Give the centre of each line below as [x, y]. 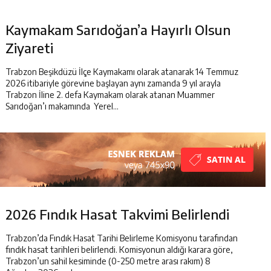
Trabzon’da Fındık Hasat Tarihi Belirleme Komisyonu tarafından [122, 238]
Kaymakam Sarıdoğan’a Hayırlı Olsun [118, 30]
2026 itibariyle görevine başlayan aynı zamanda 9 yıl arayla [113, 83]
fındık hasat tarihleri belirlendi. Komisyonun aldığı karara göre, [119, 250]
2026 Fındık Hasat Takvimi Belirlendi [117, 214]
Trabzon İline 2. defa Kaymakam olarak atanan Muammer [110, 95]
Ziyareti [29, 48]
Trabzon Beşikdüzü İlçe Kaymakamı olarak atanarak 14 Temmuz [122, 72]
